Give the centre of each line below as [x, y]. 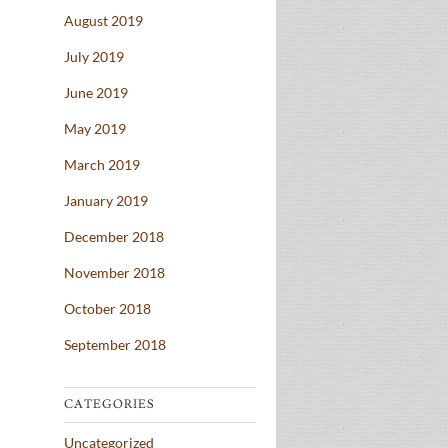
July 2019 [94, 57]
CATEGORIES [109, 405]
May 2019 [95, 129]
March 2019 [102, 165]
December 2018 [114, 237]
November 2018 [114, 273]
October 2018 [107, 309]
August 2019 [103, 21]
